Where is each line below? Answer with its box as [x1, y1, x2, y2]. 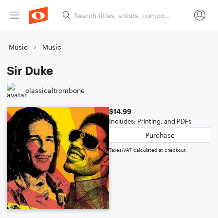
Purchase [145, 130, 175, 139]
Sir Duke [7, 63, 53, 77]
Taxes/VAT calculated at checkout [109, 147, 186, 153]
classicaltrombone [25, 86, 85, 94]
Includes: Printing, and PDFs [109, 117, 191, 125]
